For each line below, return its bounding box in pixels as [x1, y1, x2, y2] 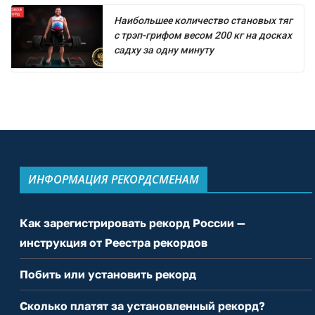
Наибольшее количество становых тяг [114, 15, 292, 27]
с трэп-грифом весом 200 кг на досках [114, 30, 292, 41]
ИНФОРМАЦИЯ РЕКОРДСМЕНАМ [28, 172, 199, 188]
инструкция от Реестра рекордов [20, 236, 207, 250]
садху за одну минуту [114, 44, 214, 56]
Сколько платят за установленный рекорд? [20, 299, 265, 314]
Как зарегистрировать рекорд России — [20, 216, 245, 231]
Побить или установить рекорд [20, 267, 196, 282]
